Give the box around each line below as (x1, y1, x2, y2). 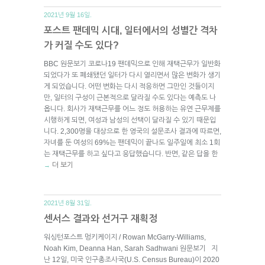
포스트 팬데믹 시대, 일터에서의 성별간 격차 (44, 25, 218, 35)
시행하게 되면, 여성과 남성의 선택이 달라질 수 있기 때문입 (44, 115, 216, 124)
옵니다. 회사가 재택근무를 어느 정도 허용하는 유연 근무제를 (44, 104, 221, 113)
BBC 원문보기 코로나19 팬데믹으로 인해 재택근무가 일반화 (44, 59, 221, 68)
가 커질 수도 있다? (44, 40, 119, 50)
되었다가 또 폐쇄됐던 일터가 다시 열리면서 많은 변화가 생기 (44, 70, 221, 79)
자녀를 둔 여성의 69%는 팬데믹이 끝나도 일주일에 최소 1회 (44, 138, 220, 147)
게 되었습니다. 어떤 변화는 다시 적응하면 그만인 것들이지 (44, 82, 214, 91)
